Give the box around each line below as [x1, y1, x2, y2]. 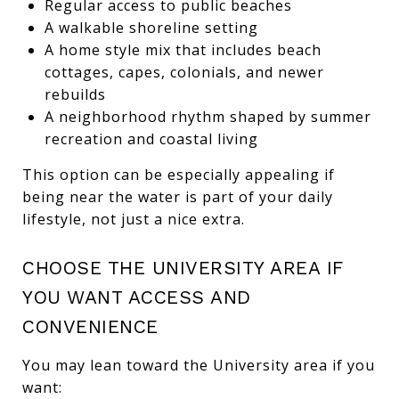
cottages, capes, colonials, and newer [44, 61, 324, 82]
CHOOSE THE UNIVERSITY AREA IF [22, 256, 344, 279]
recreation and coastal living [44, 128, 258, 149]
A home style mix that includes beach [44, 39, 322, 60]
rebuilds [44, 84, 106, 104]
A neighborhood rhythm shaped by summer [44, 106, 371, 126]
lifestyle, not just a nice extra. [22, 208, 245, 229]
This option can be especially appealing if [22, 164, 335, 184]
